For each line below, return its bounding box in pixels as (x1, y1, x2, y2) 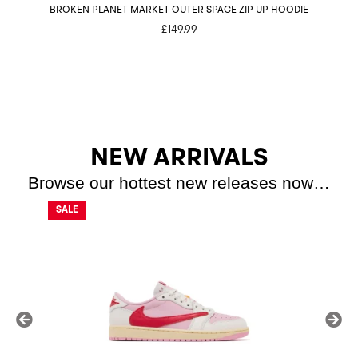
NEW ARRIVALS (90, 146, 268, 172)
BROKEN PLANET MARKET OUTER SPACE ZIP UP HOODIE (50, 5, 308, 15)
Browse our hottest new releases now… (28, 173, 330, 193)
